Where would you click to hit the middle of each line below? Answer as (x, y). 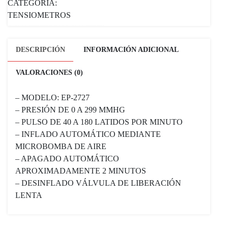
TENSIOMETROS (39, 15)
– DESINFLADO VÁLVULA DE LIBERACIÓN (98, 183)
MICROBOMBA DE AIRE (61, 146)
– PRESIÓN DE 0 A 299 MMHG (70, 110)
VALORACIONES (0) (49, 73)
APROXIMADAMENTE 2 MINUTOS (81, 171)
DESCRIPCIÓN (40, 50)
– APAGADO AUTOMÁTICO (67, 159)
